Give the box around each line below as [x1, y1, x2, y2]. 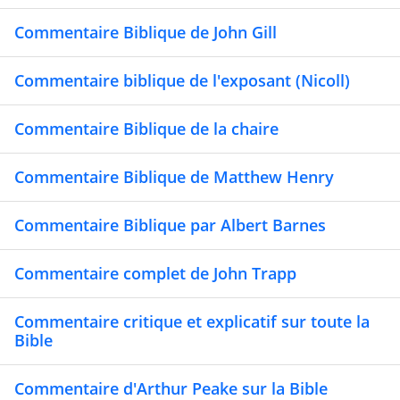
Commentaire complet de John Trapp [14, 262, 296, 285]
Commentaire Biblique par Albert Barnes [14, 214, 326, 237]
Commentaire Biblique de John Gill [14, 21, 277, 44]
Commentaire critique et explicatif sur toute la [14, 311, 370, 333]
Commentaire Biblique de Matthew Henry [14, 166, 334, 188]
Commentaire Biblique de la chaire [14, 118, 279, 140]
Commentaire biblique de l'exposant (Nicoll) [14, 70, 350, 92]
